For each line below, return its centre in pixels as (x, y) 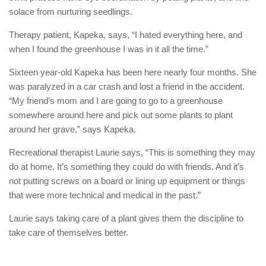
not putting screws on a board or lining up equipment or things (127, 180)
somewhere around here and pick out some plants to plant (121, 115)
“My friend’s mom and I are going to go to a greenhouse (116, 100)
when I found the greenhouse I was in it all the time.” (109, 49)
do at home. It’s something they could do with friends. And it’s (126, 166)
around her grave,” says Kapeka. (72, 129)
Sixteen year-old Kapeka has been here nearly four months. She (133, 72)
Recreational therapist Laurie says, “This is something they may (132, 152)
